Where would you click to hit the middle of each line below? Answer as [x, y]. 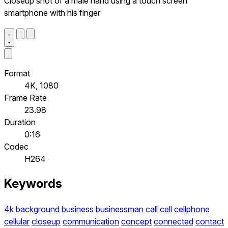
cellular [17, 222]
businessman [120, 209]
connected [174, 222]
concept [136, 222]
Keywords [33, 184]
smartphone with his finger [52, 12]
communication [91, 222]
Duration [20, 122]
